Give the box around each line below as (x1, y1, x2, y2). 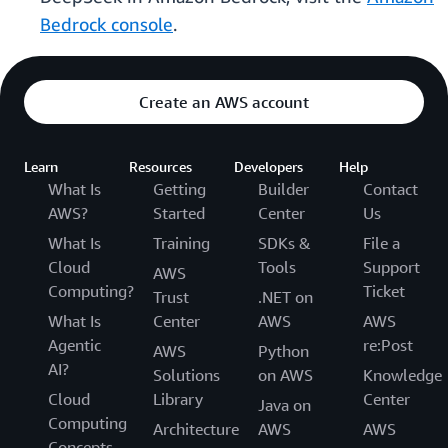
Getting (153, 179, 206, 200)
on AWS (258, 365, 313, 386)
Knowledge (363, 365, 442, 386)
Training (153, 233, 210, 254)
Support (363, 257, 420, 278)
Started (153, 203, 205, 224)
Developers (234, 158, 303, 176)
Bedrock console (40, 13, 173, 36)
